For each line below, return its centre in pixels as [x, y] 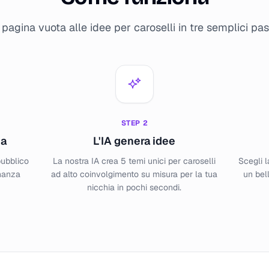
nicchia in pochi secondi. [134, 187]
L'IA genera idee [134, 141]
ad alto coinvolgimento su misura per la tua [134, 174]
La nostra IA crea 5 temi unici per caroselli [134, 161]
